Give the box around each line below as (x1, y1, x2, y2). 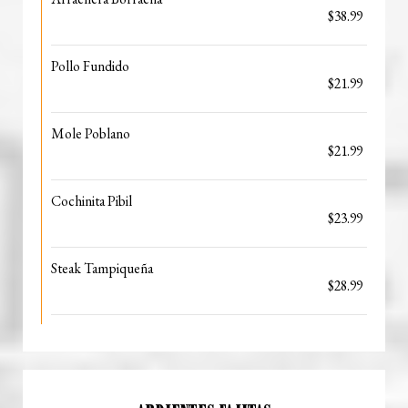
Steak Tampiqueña (51, 259, 153, 278)
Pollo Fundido (51, 56, 129, 76)
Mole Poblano (51, 124, 130, 143)
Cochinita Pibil (51, 191, 132, 210)
